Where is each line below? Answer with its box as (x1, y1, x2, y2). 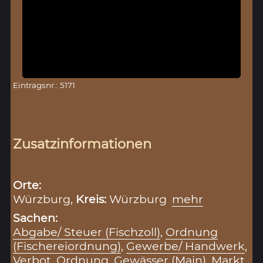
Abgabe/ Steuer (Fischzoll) (13, 224, 161, 239)
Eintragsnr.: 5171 (13, 80, 76, 90)
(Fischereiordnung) (13, 238, 122, 253)
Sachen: (13, 210, 58, 225)
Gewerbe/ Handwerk (126, 238, 245, 253)
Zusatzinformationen (13, 135, 152, 152)
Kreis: (76, 191, 110, 206)
